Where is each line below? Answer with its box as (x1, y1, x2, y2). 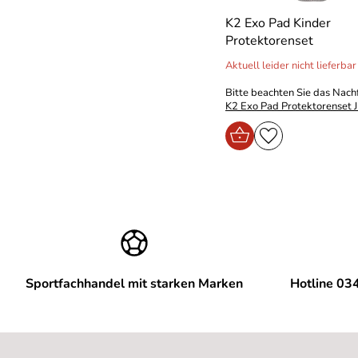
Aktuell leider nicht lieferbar (225, 58, 356, 73)
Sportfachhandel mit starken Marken (26, 275, 243, 292)
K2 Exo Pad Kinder (225, 14, 331, 32)
